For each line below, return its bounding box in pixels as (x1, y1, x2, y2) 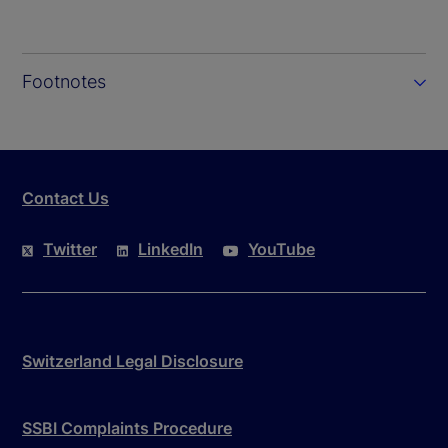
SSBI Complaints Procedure (22, 418, 232, 439)
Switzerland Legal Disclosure (22, 351, 243, 372)
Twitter (43, 239, 97, 260)
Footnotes (22, 71, 106, 93)
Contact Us (22, 188, 109, 209)
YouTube (248, 239, 315, 260)
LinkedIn (138, 239, 203, 260)
